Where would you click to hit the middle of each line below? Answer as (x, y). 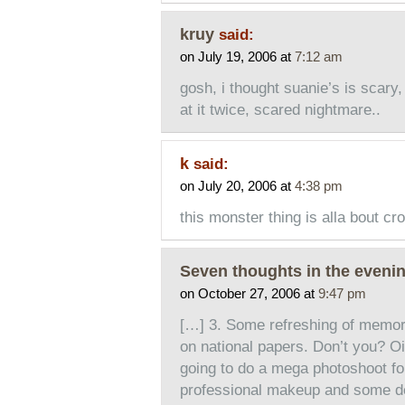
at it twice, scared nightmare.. (280, 110)
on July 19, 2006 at (237, 57)
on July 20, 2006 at (237, 186)
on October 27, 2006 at (249, 294)
